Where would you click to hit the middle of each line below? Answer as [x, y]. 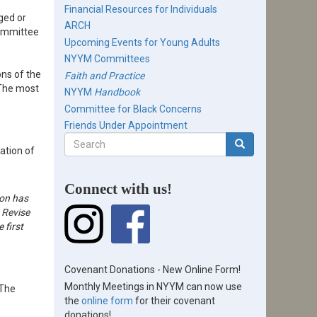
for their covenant [174, 300]
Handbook [117, 92]
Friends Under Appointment [126, 126]
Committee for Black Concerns [133, 109]
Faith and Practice [104, 75]
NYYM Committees [107, 59]
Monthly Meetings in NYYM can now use [153, 286]
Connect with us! [118, 189]
